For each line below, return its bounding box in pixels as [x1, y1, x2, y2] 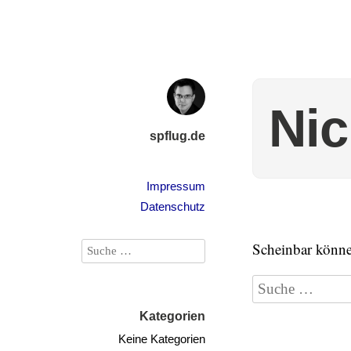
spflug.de [150, 129, 205, 143]
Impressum [147, 179, 205, 193]
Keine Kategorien [118, 332, 205, 346]
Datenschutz [140, 200, 205, 213]
